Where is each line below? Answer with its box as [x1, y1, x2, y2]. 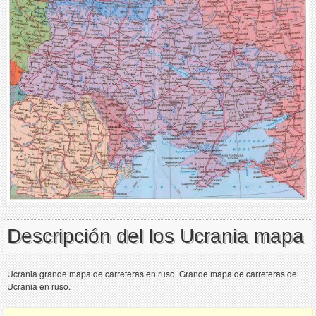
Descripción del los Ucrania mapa [7, 224, 304, 247]
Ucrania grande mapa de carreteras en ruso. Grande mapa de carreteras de [7, 267, 297, 279]
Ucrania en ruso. [7, 279, 71, 292]
